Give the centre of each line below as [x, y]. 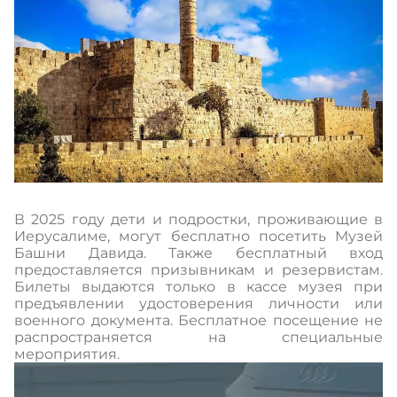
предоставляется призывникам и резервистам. [198, 270]
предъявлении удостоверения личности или [198, 304]
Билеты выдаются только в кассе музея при [198, 287]
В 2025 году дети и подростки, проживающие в [198, 220]
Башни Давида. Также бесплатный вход [198, 253]
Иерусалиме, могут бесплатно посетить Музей [198, 237]
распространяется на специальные [198, 338]
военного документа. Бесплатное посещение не [198, 321]
